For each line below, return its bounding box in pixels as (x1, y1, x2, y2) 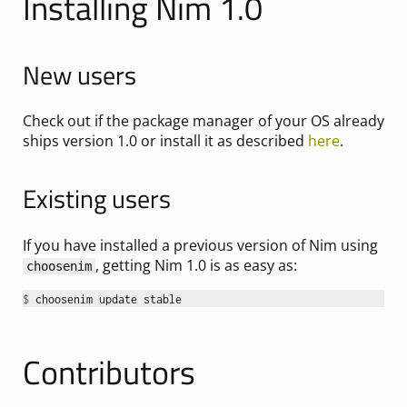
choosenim (25, 258, 92, 273)
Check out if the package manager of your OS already (22, 111, 384, 132)
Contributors (22, 346, 195, 397)
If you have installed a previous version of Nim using (22, 234, 378, 255)
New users (22, 55, 136, 95)
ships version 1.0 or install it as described (22, 131, 308, 152)
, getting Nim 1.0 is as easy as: (94, 254, 297, 275)
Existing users (22, 179, 171, 219)
